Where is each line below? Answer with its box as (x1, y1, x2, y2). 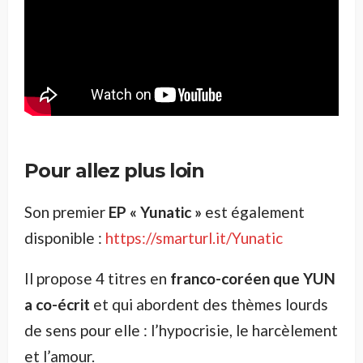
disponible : (24, 228, 105, 247)
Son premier (24, 202, 109, 221)
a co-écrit (24, 294, 90, 314)
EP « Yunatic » (109, 202, 202, 221)
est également (202, 202, 305, 221)
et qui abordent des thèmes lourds (90, 294, 328, 314)
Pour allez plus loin (24, 158, 204, 182)
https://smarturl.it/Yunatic (105, 228, 283, 247)
